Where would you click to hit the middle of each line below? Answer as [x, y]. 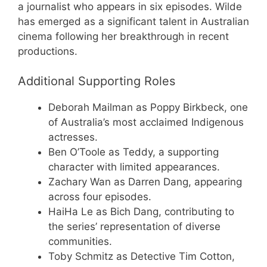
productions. [48, 51]
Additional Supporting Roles [97, 81]
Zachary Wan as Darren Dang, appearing [145, 182]
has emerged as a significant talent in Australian [133, 21]
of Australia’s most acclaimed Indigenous [146, 122]
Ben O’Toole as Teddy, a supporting [133, 152]
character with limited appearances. [134, 167]
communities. [80, 241]
